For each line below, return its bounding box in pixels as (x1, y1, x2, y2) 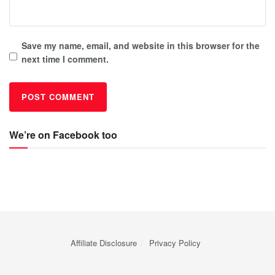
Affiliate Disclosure (71, 236, 137, 249)
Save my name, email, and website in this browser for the (21, 39, 260, 52)
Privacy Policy (149, 236, 201, 249)
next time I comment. (21, 52, 109, 65)
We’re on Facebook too (9, 127, 117, 142)
